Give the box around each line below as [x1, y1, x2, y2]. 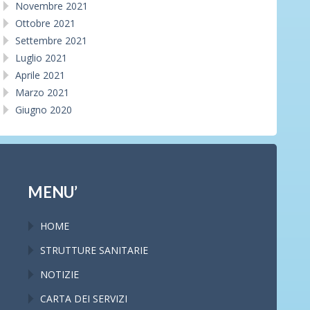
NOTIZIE [40, 267, 79, 281]
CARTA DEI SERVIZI [40, 291, 127, 305]
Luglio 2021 [15, 51, 67, 64]
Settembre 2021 [15, 33, 87, 47]
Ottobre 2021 [15, 16, 75, 30]
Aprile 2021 [15, 68, 65, 82]
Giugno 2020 [15, 102, 72, 116]
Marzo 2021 [15, 85, 69, 99]
